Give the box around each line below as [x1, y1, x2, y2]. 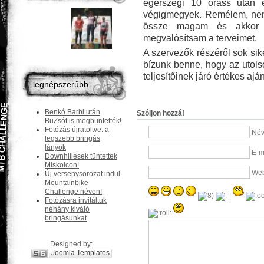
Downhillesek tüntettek [45, 152, 117, 160]
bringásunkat [45, 214, 87, 222]
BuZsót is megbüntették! [45, 117, 121, 125]
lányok [45, 143, 66, 151]
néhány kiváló [45, 205, 90, 213]
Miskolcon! [45, 161, 79, 169]
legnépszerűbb [33, 80, 88, 89]
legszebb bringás [45, 134, 100, 143]
